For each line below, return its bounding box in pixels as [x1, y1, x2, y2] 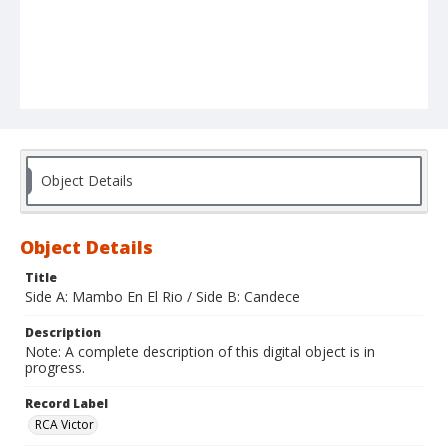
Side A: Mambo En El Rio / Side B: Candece [25, 287, 300, 307]
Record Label [25, 395, 108, 413]
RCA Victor [35, 416, 94, 434]
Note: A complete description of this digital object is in [25, 342, 375, 362]
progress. [25, 358, 85, 378]
